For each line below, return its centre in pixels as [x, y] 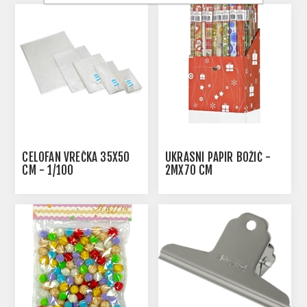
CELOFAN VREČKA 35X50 [76, 158]
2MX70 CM [189, 171]
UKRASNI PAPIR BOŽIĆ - [218, 158]
